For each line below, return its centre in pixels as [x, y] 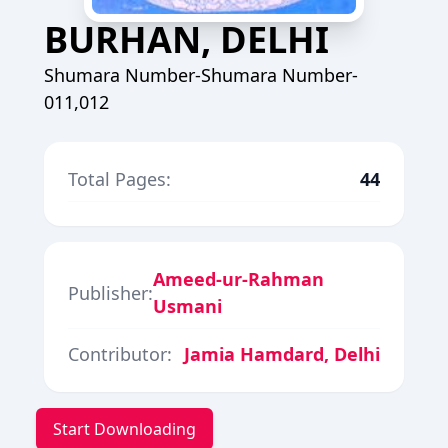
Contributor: [120, 354]
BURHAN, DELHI [186, 39]
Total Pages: [119, 179]
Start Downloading [124, 429]
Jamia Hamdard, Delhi [282, 354]
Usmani [187, 306]
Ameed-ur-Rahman [238, 279]
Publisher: [110, 292]
